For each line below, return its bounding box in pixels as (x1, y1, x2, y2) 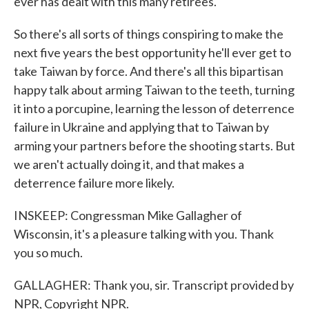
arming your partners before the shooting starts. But (14, 138, 295, 153)
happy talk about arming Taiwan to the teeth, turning (14, 82, 295, 97)
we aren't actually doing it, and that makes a (14, 157, 244, 172)
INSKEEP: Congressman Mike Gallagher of (14, 208, 242, 223)
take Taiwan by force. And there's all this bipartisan (14, 63, 283, 79)
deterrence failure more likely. (14, 175, 175, 190)
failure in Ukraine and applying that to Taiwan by (14, 119, 269, 134)
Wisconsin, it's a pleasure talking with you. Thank (14, 226, 274, 241)
